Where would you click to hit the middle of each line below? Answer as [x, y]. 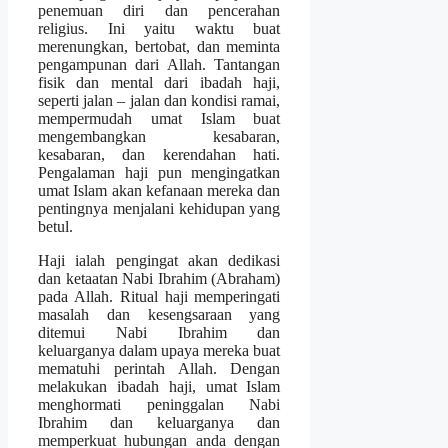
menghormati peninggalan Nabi [159, 404]
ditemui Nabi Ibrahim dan [159, 332]
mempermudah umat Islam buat [159, 118]
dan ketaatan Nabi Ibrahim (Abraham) [159, 278]
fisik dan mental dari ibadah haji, [159, 82]
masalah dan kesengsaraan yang [159, 314]
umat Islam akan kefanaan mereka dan [159, 190]
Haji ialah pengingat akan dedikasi [159, 260]
